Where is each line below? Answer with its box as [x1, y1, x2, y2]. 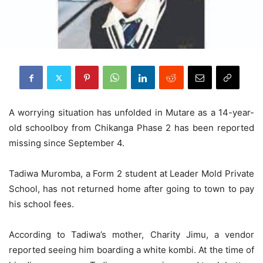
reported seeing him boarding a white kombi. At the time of [9, 244, 254, 256]
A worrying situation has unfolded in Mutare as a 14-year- [9, 107, 254, 119]
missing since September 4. [9, 137, 124, 149]
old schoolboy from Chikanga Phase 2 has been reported [9, 122, 254, 134]
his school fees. [9, 198, 74, 210]
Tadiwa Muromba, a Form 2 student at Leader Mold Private [9, 168, 254, 180]
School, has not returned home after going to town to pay [9, 183, 254, 195]
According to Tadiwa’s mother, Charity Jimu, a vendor [9, 229, 254, 241]
